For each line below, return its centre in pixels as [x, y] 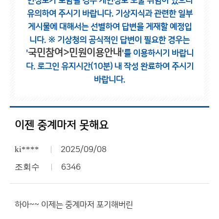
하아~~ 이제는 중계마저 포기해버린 [74, 205]
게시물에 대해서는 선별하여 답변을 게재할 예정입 [109, 27]
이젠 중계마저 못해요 [62, 125]
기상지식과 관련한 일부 [154, 14]
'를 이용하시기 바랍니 [157, 53]
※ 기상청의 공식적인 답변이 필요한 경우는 [119, 40]
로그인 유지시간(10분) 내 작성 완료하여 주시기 [115, 66]
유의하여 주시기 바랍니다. [71, 14]
